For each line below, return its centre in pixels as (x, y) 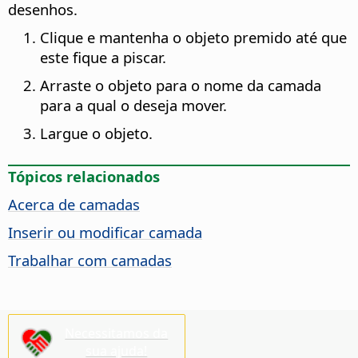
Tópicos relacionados (84, 177)
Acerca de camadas (74, 205)
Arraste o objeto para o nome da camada (181, 86)
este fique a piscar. (103, 58)
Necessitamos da (117, 333)
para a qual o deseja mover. (133, 105)
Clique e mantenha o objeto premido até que (193, 38)
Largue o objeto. (96, 133)
